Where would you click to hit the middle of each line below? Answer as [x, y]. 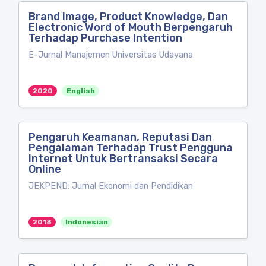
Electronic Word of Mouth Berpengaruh [131, 27]
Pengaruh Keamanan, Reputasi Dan [120, 137]
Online [45, 169]
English [80, 91]
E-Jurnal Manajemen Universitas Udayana [111, 55]
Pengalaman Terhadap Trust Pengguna [131, 148]
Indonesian [86, 222]
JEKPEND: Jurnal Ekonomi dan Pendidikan [111, 186]
